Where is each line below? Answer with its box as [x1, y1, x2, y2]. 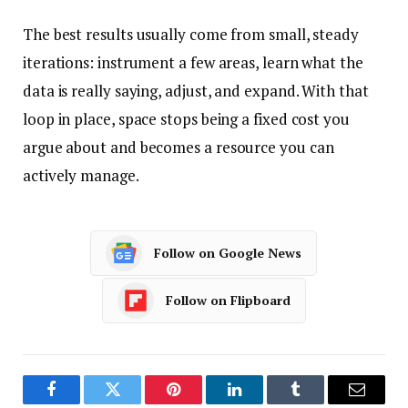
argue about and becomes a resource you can [23, 136, 334, 158]
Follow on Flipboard [166, 291, 291, 310]
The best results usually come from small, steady [23, 23, 359, 45]
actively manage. [23, 164, 139, 186]
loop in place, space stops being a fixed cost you [23, 107, 350, 129]
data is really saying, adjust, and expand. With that [23, 79, 369, 101]
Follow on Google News [153, 244, 301, 262]
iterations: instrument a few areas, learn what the [23, 51, 363, 73]
